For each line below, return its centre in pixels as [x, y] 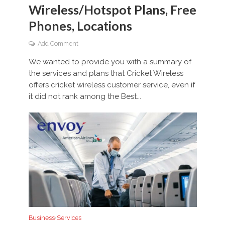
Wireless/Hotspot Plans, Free [112, 9]
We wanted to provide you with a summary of [110, 62]
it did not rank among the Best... [85, 96]
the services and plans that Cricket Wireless [106, 73]
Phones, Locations [80, 25]
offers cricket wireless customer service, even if [111, 85]
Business [41, 217]
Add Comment [58, 43]
